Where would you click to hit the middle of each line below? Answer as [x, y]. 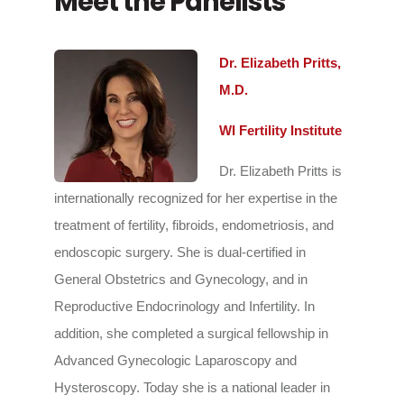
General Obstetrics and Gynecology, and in [181, 279]
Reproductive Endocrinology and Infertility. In [184, 306]
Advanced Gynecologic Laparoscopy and [175, 360]
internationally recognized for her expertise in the [196, 197]
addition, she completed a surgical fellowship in [191, 333]
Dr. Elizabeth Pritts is [280, 170]
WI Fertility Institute [280, 130]
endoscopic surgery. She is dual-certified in [180, 252]
